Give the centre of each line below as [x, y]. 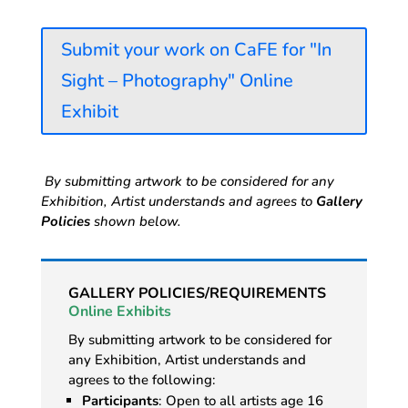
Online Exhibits [119, 311]
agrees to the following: [142, 379]
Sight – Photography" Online [177, 80]
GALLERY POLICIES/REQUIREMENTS [197, 293]
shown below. [135, 221]
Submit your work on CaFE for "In [196, 49]
